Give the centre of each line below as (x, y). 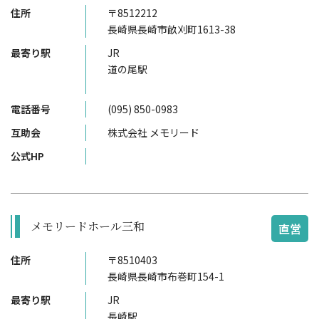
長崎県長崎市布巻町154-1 (166, 276)
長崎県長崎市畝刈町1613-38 (172, 29)
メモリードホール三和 (88, 226)
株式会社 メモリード (153, 132)
